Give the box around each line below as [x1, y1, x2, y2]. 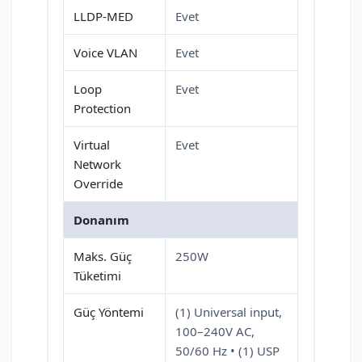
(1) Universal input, [175, 304, 282, 321]
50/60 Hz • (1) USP [175, 343, 280, 360]
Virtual [74, 137, 110, 154]
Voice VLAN [74, 44, 137, 61]
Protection [74, 100, 131, 117]
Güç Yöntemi [74, 304, 144, 321]
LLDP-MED [74, 8, 133, 25]
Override [74, 175, 123, 192]
